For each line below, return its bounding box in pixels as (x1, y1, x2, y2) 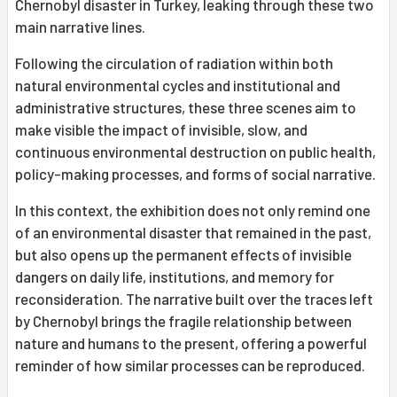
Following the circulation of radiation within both (15, 54, 333, 73)
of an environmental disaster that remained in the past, (15, 223, 371, 242)
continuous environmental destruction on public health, (15, 143, 376, 161)
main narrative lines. (15, 18, 145, 36)
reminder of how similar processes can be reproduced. (15, 356, 365, 375)
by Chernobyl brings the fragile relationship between (15, 312, 352, 331)
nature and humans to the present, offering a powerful (15, 334, 367, 353)
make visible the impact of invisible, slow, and (15, 121, 307, 139)
